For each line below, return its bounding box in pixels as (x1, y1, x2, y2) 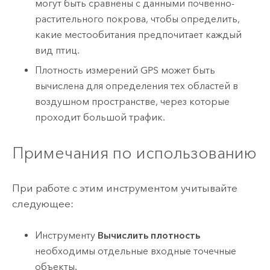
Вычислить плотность (98, 229, 201, 241)
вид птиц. (35, 45, 80, 57)
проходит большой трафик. (35, 111, 166, 123)
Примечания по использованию (11, 143, 257, 163)
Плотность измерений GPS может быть (35, 64, 216, 76)
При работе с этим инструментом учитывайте (11, 182, 237, 195)
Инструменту (35, 229, 98, 241)
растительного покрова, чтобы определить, (35, 13, 240, 25)
